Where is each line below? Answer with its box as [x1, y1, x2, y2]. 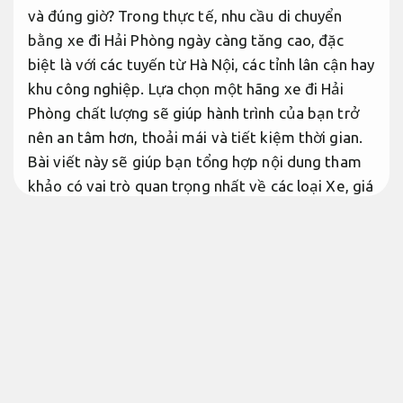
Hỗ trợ [322, 201, 367, 219]
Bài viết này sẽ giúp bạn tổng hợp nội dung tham [28, 153, 362, 171]
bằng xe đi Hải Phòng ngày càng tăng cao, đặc [28, 31, 345, 49]
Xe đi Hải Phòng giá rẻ [28, 371, 199, 392]
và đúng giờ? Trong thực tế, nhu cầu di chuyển [28, 7, 343, 25]
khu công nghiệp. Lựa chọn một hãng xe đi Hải [28, 80, 345, 98]
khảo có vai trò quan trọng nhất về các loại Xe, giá [28, 177, 374, 195]
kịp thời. [28, 226, 84, 244]
